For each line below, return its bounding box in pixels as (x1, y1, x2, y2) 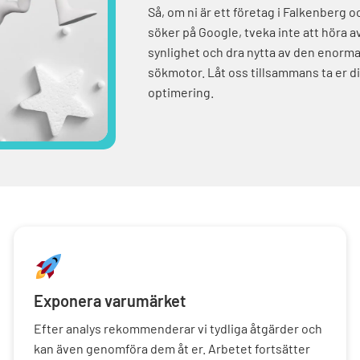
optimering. (148, 84, 215, 100)
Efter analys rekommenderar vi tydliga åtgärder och (33, 320, 322, 336)
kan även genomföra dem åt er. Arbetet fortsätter (33, 340, 310, 356)
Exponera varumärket (33, 290, 186, 310)
